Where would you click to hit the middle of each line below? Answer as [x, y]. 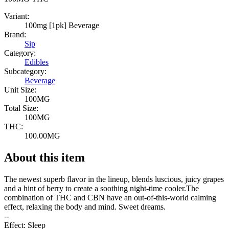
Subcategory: [25, 72]
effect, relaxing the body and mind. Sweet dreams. [85, 207]
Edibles [37, 62]
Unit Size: [20, 90]
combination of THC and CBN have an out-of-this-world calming [110, 198]
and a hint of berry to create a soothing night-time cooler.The [101, 189]
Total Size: [21, 108]
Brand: [15, 35]
